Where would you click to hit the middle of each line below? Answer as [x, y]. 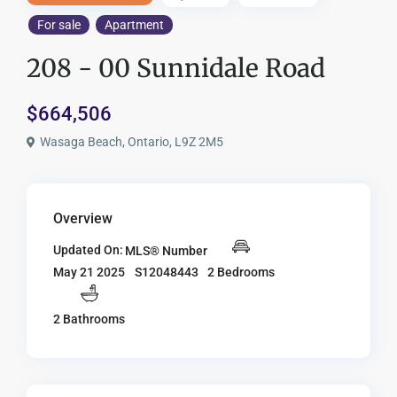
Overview [83, 219]
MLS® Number [167, 250]
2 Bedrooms [241, 272]
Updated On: [89, 250]
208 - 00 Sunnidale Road [176, 69]
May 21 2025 [90, 272]
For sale [59, 25]
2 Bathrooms [90, 319]
